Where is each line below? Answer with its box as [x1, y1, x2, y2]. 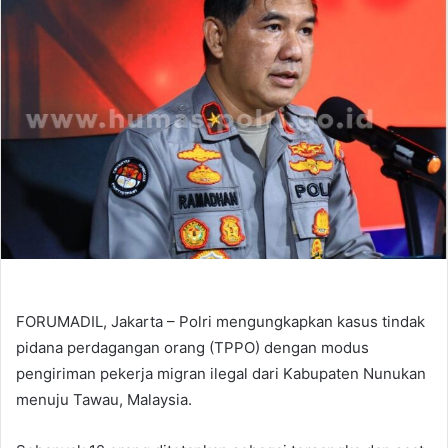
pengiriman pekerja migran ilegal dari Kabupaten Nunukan [16, 363, 426, 383]
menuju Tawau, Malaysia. [16, 389, 192, 409]
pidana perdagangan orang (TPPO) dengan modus [16, 337, 369, 357]
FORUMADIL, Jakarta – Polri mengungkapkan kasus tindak [16, 311, 425, 331]
